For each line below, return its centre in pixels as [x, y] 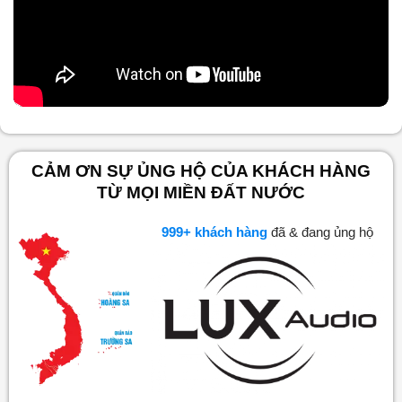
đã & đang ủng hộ [326, 232]
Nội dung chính [120, 48]
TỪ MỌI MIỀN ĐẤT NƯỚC [201, 192]
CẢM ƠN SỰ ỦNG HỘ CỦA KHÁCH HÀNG [201, 170]
